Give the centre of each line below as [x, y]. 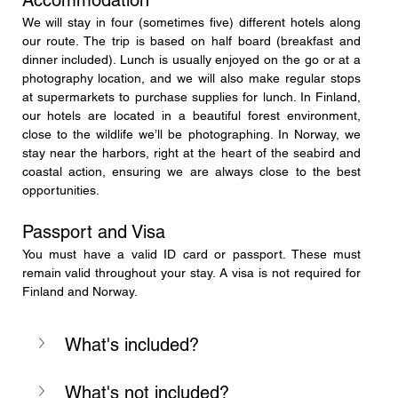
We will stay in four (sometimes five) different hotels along [191, 22]
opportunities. [60, 190]
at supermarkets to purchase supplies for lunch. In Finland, [191, 96]
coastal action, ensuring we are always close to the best [191, 171]
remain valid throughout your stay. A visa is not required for [191, 272]
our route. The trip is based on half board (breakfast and [191, 40]
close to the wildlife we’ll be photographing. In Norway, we [191, 134]
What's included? [131, 344]
